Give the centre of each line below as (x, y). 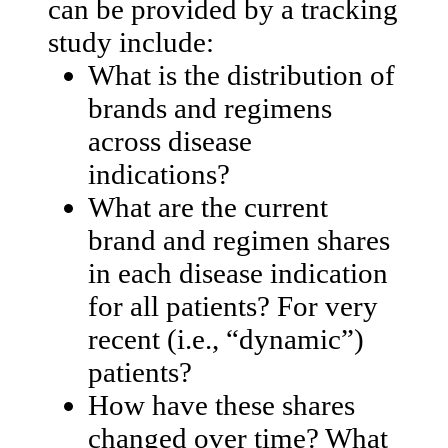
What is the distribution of (241, 74)
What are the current (208, 206)
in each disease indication (238, 272)
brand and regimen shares (239, 239)
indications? (159, 173)
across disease (170, 140)
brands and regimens (210, 107)
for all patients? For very (233, 305)
